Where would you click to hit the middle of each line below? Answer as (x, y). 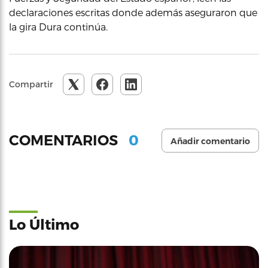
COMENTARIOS (65, 141)
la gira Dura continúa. (58, 26)
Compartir (31, 84)
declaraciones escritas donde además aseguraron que (133, 12)
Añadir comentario (210, 141)
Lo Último (44, 224)
